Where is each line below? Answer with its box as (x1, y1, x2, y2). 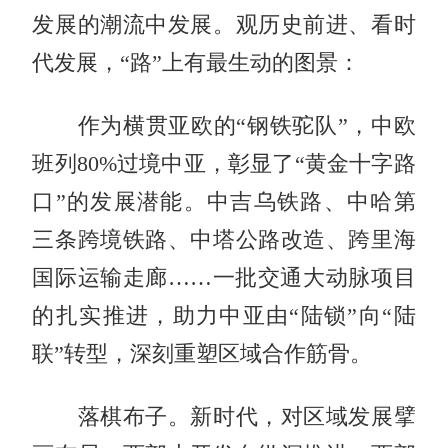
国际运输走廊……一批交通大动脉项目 (32, 265, 416, 290)
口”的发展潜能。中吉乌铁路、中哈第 (32, 189, 416, 214)
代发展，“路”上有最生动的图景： (32, 50, 361, 75)
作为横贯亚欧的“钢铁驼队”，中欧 (32, 113, 416, 138)
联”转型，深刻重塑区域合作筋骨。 (32, 341, 373, 366)
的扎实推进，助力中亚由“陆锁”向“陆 (32, 303, 416, 328)
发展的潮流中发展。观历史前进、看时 (32, 12, 416, 37)
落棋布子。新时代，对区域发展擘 (32, 404, 416, 429)
